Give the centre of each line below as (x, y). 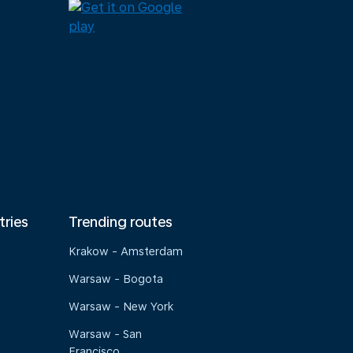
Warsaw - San (106, 334)
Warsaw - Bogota (116, 279)
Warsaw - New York (121, 307)
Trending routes (121, 222)
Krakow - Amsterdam (126, 251)
